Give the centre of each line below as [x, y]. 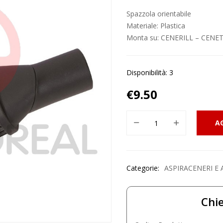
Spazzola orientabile [159, 14]
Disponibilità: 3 [150, 73]
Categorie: [143, 168]
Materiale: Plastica [156, 26]
